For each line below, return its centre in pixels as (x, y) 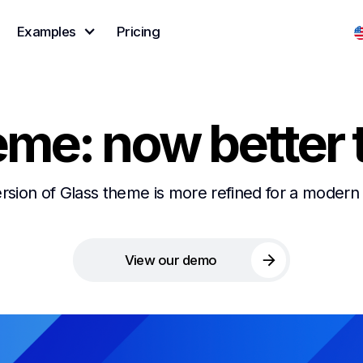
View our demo (171, 260)
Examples (46, 31)
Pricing (138, 31)
